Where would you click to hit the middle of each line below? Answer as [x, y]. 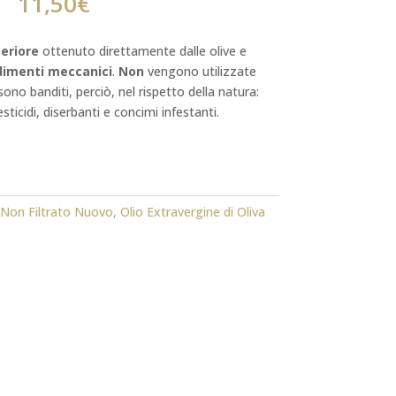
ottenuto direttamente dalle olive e [142, 51]
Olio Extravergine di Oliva [192, 211]
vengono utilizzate [200, 72]
